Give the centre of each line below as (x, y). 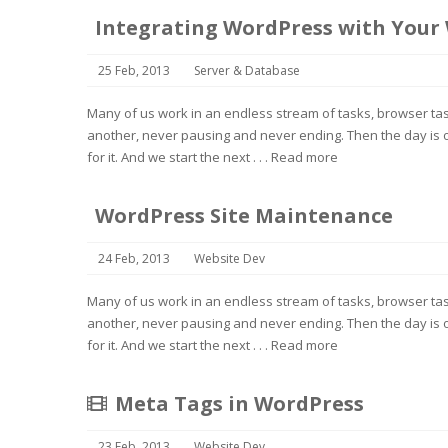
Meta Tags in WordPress (239, 403)
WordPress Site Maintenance (244, 215)
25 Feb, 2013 (134, 70)
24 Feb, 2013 (134, 258)
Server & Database (247, 70)
